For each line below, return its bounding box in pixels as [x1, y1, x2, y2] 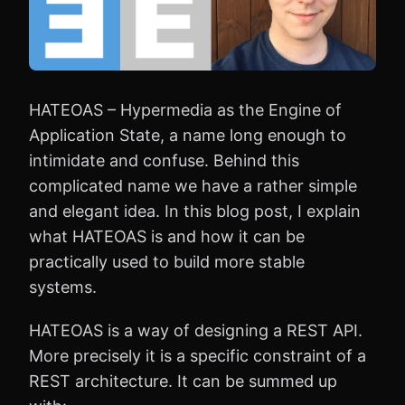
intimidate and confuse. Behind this [29, 150, 299, 170]
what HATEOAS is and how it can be [29, 226, 305, 246]
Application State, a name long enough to [29, 125, 346, 145]
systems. [29, 277, 97, 297]
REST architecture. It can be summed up [29, 371, 337, 391]
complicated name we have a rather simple [29, 175, 357, 195]
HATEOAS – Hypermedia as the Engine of [29, 99, 342, 119]
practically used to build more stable [29, 251, 305, 271]
